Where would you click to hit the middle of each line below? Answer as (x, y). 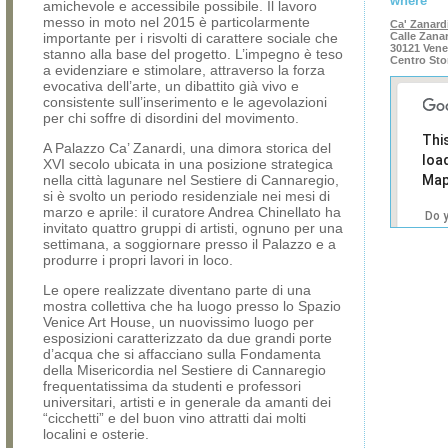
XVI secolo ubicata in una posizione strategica (188, 164)
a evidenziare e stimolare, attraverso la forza (184, 70)
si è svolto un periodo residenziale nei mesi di (186, 196)
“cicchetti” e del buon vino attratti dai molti (174, 418)
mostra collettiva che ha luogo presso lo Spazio (192, 306)
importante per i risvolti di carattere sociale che (190, 38)
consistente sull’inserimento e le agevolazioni (185, 102)
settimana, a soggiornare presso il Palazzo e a (189, 244)
